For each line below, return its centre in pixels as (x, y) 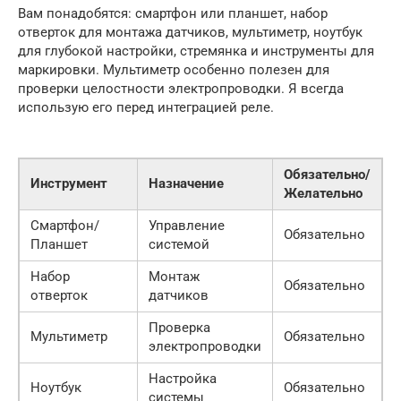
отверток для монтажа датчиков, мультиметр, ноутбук (190, 32)
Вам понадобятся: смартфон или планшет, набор (173, 13)
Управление (187, 226)
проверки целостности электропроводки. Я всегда (181, 89)
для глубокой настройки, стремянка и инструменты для (196, 51)
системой (179, 244)
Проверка (179, 328)
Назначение (186, 183)
